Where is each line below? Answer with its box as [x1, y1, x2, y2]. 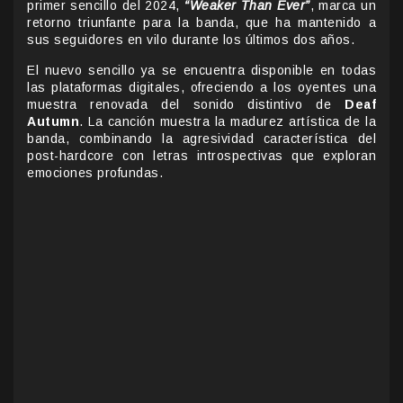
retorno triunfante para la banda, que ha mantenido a [27, 14, 376, 30]
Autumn [27, 113, 79, 129]
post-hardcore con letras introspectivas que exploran [27, 148, 376, 163]
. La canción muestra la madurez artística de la [79, 113, 376, 129]
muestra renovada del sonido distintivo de [27, 96, 345, 112]
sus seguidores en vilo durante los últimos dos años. [27, 31, 354, 47]
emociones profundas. [27, 165, 163, 180]
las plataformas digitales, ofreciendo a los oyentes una [27, 79, 376, 94]
